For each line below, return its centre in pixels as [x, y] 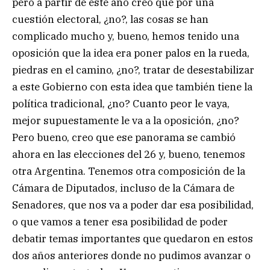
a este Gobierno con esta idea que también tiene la [132, 86]
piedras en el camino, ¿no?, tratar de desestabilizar [133, 70]
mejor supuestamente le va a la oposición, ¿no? [126, 120]
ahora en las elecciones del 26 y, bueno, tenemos [129, 154]
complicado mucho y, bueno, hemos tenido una [126, 36]
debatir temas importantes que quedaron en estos [133, 238]
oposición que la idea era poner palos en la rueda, [131, 53]
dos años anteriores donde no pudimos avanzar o [131, 255]
